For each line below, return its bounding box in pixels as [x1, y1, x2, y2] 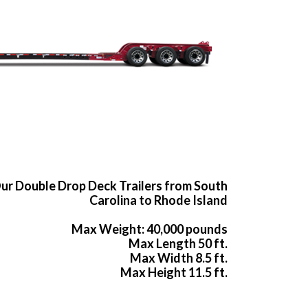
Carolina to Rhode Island [89, 192, 228, 208]
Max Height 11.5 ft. [120, 265, 228, 280]
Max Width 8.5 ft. [130, 250, 228, 266]
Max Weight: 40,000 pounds [71, 221, 228, 237]
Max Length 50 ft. [129, 236, 228, 252]
